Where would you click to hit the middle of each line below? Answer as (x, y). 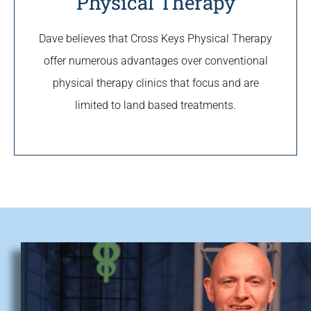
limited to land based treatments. (155, 105)
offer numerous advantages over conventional (155, 60)
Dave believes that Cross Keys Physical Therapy (155, 38)
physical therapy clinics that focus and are (155, 83)
